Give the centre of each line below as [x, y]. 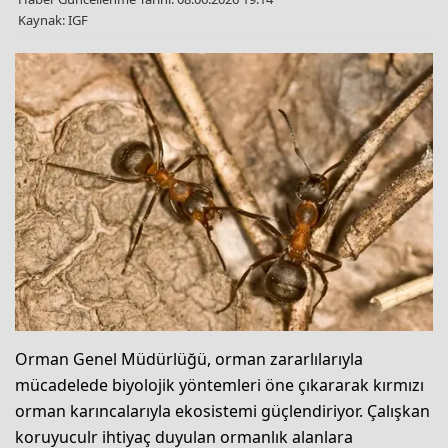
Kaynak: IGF [53, 19]
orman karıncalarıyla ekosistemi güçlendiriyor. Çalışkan [222, 411]
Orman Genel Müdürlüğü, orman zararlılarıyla [189, 359]
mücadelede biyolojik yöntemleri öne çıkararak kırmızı [219, 385]
